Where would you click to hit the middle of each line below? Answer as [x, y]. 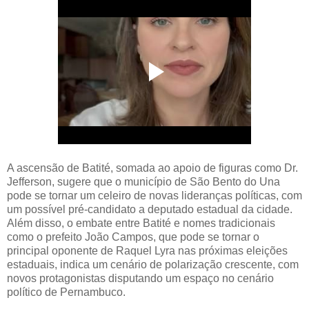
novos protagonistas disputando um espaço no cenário [140, 279]
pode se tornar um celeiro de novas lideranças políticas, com [154, 196]
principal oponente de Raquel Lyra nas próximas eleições [147, 251]
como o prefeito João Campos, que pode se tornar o [133, 237]
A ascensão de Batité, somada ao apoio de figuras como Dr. [152, 168]
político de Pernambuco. [66, 292]
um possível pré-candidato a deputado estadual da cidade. [150, 210]
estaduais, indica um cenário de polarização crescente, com [153, 265]
